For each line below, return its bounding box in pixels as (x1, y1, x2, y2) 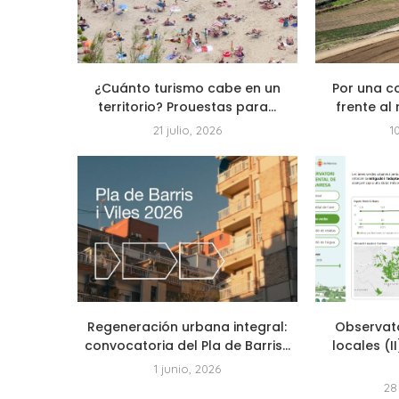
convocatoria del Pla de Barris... (84, 336, 290, 354)
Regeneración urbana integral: (87, 317, 288, 336)
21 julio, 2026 (152, 122, 222, 137)
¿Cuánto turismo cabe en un (94, 78, 281, 97)
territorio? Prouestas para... (98, 97, 277, 116)
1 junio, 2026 (153, 361, 221, 376)
